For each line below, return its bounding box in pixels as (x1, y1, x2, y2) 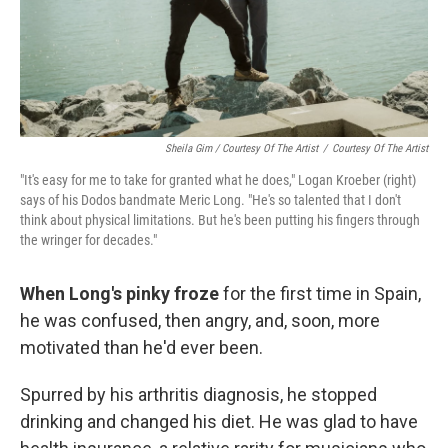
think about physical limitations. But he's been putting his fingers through (20, 212, 420, 229)
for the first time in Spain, (219, 283, 421, 305)
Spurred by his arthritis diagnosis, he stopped (20, 384, 377, 406)
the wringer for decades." (20, 232, 157, 249)
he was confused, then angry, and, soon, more (20, 310, 380, 332)
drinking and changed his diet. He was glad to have (20, 411, 418, 433)
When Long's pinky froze (20, 283, 219, 305)
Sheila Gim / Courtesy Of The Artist (165, 142, 318, 156)
